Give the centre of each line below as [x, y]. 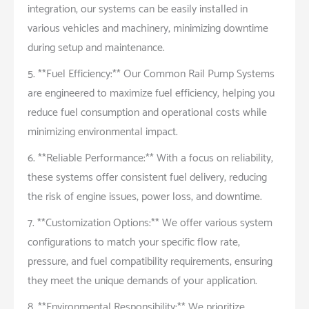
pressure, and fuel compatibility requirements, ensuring [150, 261]
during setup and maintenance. [96, 48]
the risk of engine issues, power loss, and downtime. [145, 197]
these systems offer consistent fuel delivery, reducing [147, 177]
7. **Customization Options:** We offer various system [150, 223]
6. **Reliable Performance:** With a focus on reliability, [150, 158]
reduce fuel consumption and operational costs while [147, 112]
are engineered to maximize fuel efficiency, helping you [151, 93]
